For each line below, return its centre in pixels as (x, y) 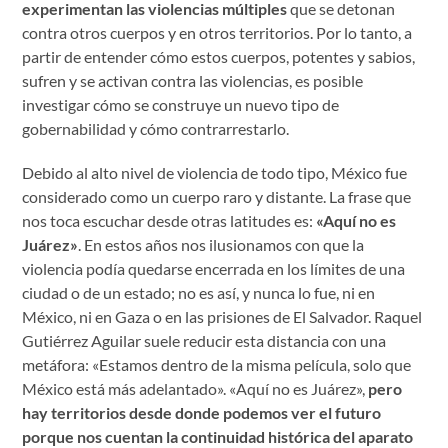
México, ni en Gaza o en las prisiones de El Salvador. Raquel (222, 316)
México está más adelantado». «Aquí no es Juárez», (195, 388)
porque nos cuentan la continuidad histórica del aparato (218, 436)
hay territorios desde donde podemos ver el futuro (202, 412)
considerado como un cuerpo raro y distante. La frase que (217, 196)
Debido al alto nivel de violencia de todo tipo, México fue (215, 172)
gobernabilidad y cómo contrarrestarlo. (156, 128)
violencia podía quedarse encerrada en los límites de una (214, 268)
